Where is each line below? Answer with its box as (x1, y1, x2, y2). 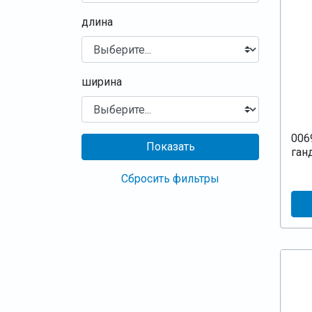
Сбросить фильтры (121, 172, 219, 185)
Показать (146, 140, 195, 153)
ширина (81, 75, 122, 88)
